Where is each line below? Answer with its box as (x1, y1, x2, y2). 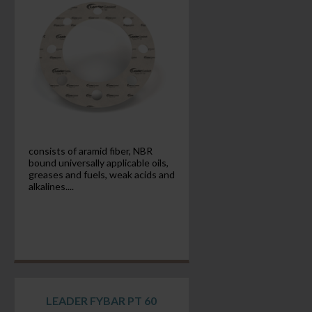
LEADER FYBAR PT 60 (46, 294, 157, 307)
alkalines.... (28, 180, 74, 192)
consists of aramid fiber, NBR (28, 145, 153, 157)
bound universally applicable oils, (28, 157, 169, 169)
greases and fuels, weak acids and (28, 169, 175, 180)
